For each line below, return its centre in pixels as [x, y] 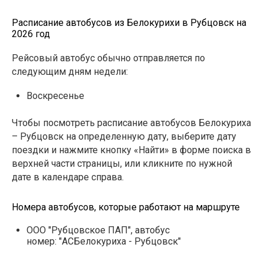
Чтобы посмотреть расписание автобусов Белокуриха [131, 123]
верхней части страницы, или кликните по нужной [122, 164]
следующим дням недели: [70, 72]
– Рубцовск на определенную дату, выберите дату [124, 136]
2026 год [31, 34]
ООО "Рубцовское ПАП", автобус [98, 230]
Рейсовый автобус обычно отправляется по [108, 58]
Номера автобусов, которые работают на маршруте [126, 207]
